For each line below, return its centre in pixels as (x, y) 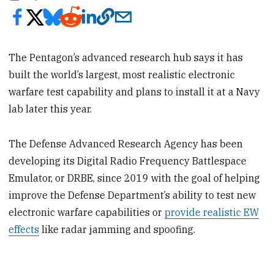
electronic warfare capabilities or (87, 212)
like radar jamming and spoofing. (117, 229)
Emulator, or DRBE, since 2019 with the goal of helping (135, 178)
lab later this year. (50, 109)
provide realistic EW (212, 212)
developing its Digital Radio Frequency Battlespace (128, 161)
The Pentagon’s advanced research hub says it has (126, 57)
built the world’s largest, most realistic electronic (122, 74)
